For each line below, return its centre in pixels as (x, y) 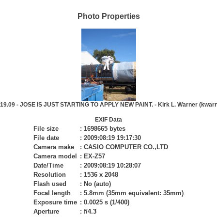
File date (46, 138)
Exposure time (55, 202)
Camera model (55, 156)
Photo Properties (108, 16)
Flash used (50, 184)
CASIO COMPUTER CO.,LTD (126, 147)
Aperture (46, 211)
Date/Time (48, 165)
